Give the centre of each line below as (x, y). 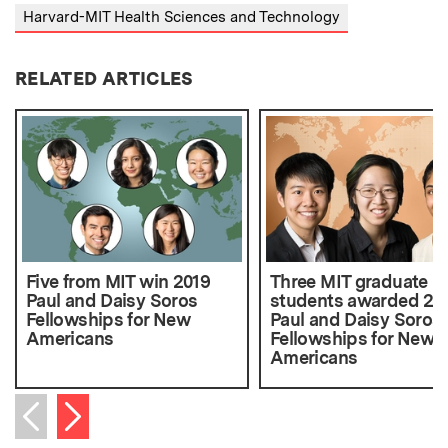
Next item (102, 410)
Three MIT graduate (348, 282)
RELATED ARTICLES (104, 78)
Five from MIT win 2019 (118, 282)
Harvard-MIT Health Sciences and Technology (181, 17)
